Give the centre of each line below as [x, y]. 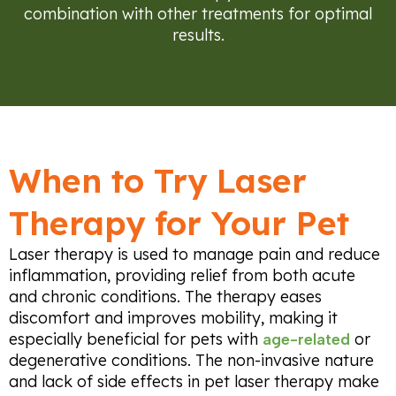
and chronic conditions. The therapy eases [165, 297]
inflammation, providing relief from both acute [182, 276]
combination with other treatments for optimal [198, 13]
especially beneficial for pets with [136, 339]
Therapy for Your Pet [179, 223]
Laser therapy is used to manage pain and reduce [194, 255]
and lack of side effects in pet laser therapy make [194, 382]
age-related [306, 340]
